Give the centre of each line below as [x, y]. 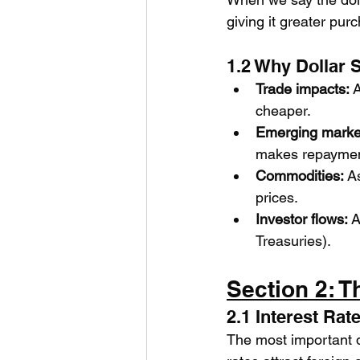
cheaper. [283, 110]
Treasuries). [293, 241]
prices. [277, 197]
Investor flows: [302, 219]
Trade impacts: [303, 89]
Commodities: [300, 176]
